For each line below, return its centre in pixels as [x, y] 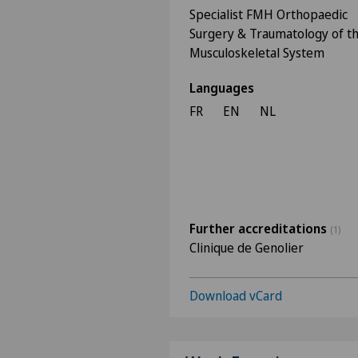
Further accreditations [260, 229]
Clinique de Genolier [247, 248]
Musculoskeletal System [257, 53]
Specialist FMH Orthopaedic [268, 14]
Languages [222, 88]
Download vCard [236, 296]
